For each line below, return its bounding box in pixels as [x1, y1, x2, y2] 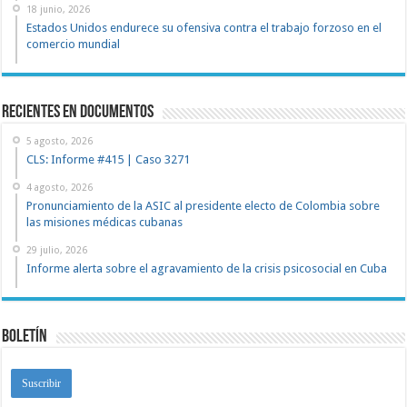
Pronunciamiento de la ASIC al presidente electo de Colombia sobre [26, 198, 381, 213]
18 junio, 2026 [26, 3, 91, 15]
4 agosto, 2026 [26, 181, 94, 193]
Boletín [2, 327, 48, 346]
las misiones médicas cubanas [26, 214, 184, 229]
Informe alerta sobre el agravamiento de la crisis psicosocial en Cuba [26, 261, 388, 275]
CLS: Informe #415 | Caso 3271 [26, 152, 191, 166]
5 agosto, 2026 [26, 134, 94, 146]
